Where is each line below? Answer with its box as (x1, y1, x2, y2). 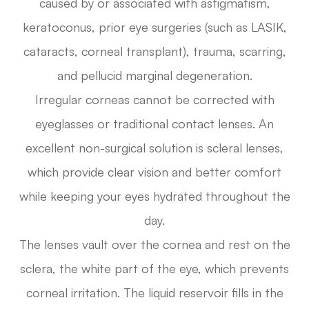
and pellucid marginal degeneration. (57, 68, 252, 83)
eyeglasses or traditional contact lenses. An (35, 116, 274, 132)
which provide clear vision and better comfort (28, 164, 281, 180)
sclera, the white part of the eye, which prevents (20, 261, 289, 277)
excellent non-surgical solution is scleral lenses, (26, 140, 283, 156)
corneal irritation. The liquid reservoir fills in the (26, 285, 283, 301)
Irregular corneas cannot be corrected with (34, 92, 275, 108)
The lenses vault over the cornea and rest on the (19, 237, 290, 252)
